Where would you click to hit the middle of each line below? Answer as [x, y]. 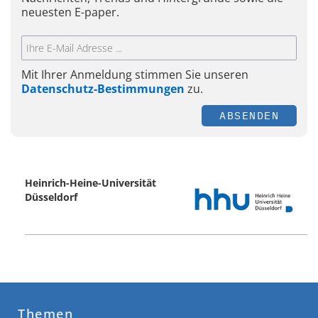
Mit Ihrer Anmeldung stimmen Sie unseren [135, 74]
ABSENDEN [249, 115]
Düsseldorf [51, 197]
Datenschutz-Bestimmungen [103, 88]
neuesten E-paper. [70, 12]
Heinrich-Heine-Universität [91, 182]
